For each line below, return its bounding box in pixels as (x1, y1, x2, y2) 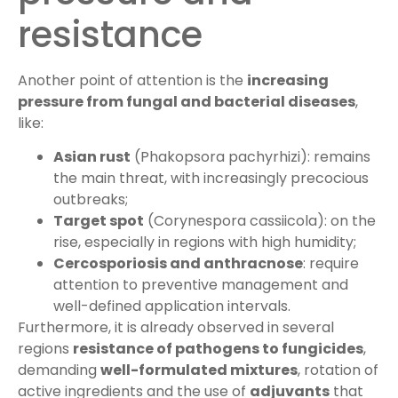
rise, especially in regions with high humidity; (53, 232, 356, 253)
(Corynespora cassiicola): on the (144, 211, 376, 232)
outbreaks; (53, 189, 128, 211)
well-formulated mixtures (100, 360, 298, 381)
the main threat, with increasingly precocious (53, 168, 369, 189)
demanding (18, 360, 100, 381)
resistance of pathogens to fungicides (73, 338, 363, 360)
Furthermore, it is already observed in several (18, 317, 334, 338)
